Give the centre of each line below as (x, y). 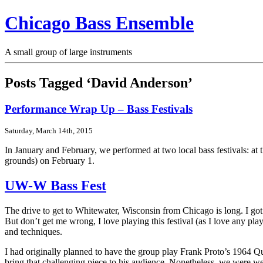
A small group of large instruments (68, 52)
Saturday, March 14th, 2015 (49, 131)
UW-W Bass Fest (55, 186)
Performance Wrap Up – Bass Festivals (99, 109)
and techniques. (33, 232)
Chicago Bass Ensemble (99, 23)
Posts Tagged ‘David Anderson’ (99, 82)
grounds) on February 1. (50, 161)
